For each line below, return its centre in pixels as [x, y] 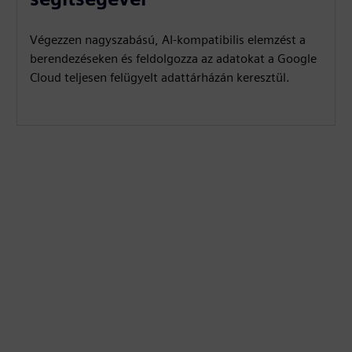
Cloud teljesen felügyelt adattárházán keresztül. [160, 77]
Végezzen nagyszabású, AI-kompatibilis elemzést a [168, 40]
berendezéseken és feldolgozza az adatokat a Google [174, 59]
